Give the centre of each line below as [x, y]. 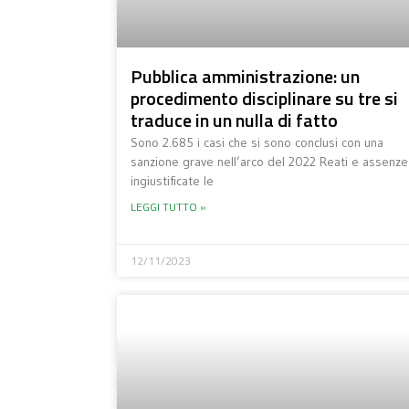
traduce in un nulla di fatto [234, 120]
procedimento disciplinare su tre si [264, 98]
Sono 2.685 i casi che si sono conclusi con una [257, 142]
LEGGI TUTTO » [168, 207]
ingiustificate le [172, 181]
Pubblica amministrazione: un [245, 76]
